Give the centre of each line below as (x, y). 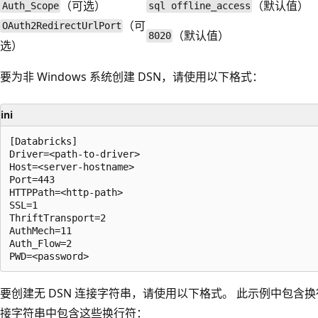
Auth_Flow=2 (40, 243)
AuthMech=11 (40, 230)
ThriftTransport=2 (57, 218)
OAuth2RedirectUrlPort (61, 26)
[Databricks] (43, 141)
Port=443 (32, 179)
